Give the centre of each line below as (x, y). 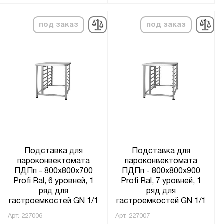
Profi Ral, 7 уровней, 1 (161, 181)
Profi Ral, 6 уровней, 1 (54, 181)
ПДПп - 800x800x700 (54, 171)
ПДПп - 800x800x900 (161, 171)
